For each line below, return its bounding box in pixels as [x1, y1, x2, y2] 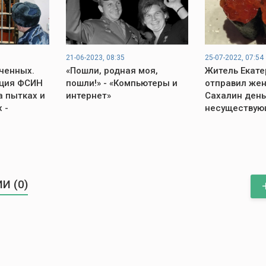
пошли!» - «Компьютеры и [65, 78, 178, 88]
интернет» [65, 90, 111, 101]
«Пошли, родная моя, [65, 65, 158, 76]
